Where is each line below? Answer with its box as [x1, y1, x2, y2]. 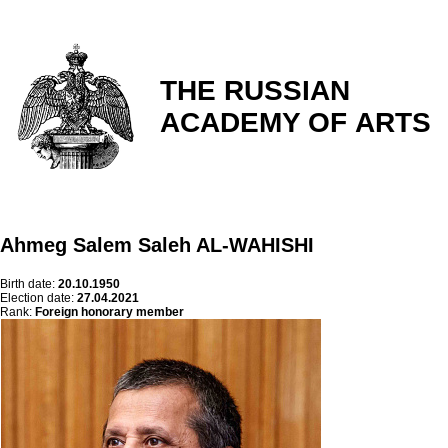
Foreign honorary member [35, 305, 184, 319]
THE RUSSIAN [160, 75, 350, 106]
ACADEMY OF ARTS [160, 107, 431, 138]
